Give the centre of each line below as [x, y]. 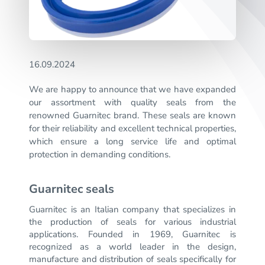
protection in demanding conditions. [100, 155]
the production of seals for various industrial [132, 222]
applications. [54, 235]
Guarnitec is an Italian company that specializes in [132, 210]
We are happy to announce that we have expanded [132, 90]
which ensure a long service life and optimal [132, 142]
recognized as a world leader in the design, [132, 247]
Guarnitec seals [72, 189]
